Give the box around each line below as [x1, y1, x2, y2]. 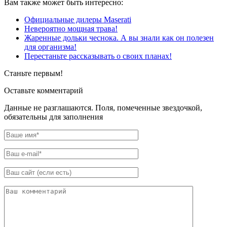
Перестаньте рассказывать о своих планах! [24, 51, 172, 60]
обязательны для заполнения [4, 112, 103, 121]
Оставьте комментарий [4, 86, 83, 95]
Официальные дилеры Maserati [24, 15, 131, 24]
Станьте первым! [4, 68, 63, 78]
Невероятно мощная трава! [24, 24, 118, 33]
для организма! [24, 42, 77, 51]
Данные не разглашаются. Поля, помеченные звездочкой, [4, 103, 202, 112]
